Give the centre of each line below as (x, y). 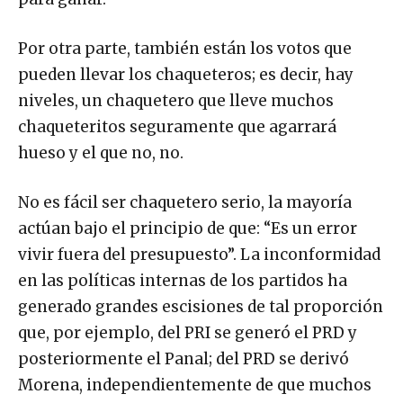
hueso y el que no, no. (101, 152)
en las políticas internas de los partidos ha (183, 280)
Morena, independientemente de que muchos (195, 385)
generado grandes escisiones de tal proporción (201, 306)
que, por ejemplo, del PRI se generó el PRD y (188, 332)
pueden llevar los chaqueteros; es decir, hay (186, 74)
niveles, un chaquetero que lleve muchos (176, 100)
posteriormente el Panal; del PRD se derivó (184, 358)
